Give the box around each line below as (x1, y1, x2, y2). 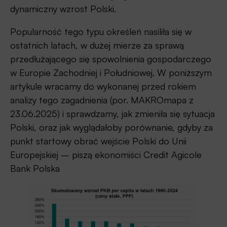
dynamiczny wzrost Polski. (10, 3, 116, 15)
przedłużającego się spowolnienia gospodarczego (10, 53, 211, 65)
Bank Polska (10, 163, 60, 174)
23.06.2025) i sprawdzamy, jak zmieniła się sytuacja (10, 108, 215, 120)
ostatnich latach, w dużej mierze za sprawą (10, 40, 184, 51)
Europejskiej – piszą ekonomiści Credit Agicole (10, 149, 202, 161)
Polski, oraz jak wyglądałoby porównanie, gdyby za (10, 122, 213, 133)
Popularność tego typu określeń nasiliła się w (10, 26, 192, 37)
